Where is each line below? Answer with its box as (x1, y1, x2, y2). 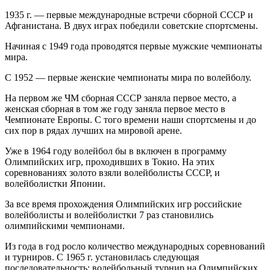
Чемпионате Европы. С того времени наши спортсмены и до (5, 114, 256, 125)
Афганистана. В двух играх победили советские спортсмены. (5, 20, 258, 31)
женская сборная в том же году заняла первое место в (5, 103, 225, 114)
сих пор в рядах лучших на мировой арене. (5, 125, 182, 136)
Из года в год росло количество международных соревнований (5, 240, 265, 251)
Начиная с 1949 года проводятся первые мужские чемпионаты (5, 40, 262, 51)
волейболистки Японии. (5, 178, 105, 189)
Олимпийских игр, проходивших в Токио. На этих (5, 156, 215, 167)
